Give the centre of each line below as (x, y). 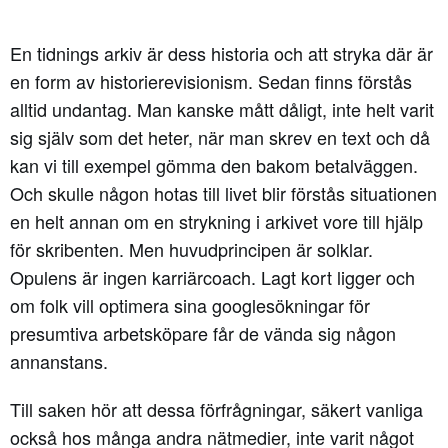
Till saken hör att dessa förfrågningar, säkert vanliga (216, 408)
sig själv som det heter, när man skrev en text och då (220, 136)
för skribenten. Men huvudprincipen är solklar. (191, 248)
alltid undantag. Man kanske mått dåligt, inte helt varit (222, 108)
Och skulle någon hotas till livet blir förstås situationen (223, 192)
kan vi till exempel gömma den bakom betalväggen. (214, 164)
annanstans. (59, 360)
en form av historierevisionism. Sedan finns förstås (211, 80)
